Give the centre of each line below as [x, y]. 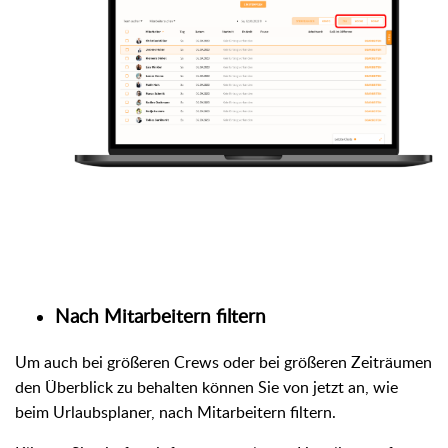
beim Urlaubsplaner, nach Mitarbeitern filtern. [177, 411]
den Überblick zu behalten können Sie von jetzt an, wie [206, 386]
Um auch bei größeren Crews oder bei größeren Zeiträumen [223, 361]
